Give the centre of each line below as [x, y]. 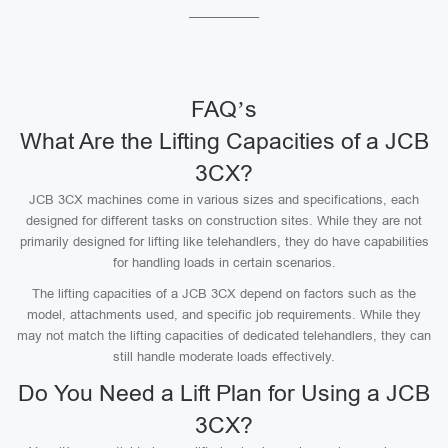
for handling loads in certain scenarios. [224, 262]
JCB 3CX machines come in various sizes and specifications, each [224, 199]
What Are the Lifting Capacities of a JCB [224, 141]
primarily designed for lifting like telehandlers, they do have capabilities [224, 241]
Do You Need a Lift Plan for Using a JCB [224, 393]
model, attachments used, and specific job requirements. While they [224, 314]
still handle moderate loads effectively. [224, 356]
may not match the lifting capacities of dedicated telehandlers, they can [224, 335]
